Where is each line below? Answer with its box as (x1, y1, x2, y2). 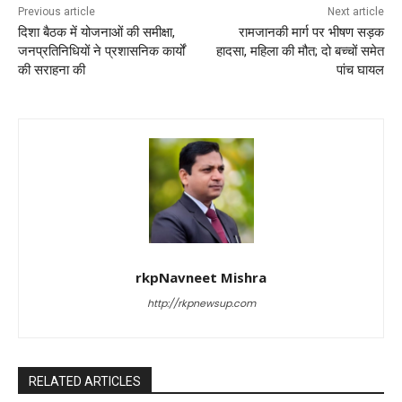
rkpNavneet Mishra (135, 267, 267, 286)
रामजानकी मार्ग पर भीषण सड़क (238, 23, 384, 40)
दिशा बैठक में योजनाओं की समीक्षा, (18, 23, 175, 40)
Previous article (18, 4, 95, 18)
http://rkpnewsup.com (146, 295, 256, 310)
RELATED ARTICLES (29, 373, 141, 389)
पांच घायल (336, 61, 384, 78)
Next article (327, 4, 384, 18)
